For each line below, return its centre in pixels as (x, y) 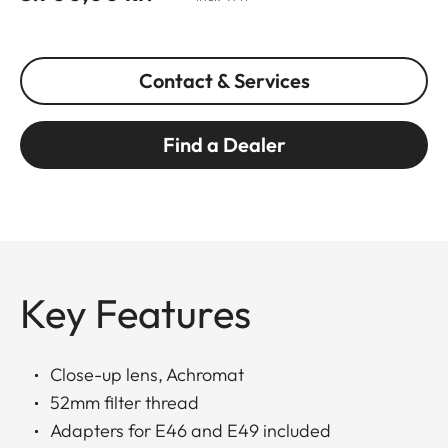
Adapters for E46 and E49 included (190, 430)
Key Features (135, 312)
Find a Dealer (224, 144)
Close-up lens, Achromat (147, 374)
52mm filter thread (124, 402)
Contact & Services (224, 80)
